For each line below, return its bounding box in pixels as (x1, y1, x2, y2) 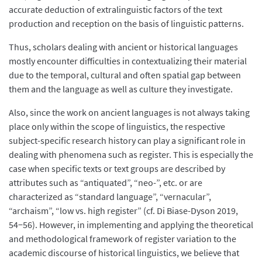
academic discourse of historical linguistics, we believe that (9, 246, 239, 258)
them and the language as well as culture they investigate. (9, 82, 235, 95)
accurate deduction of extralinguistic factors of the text (9, 3, 222, 15)
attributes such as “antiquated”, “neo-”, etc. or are (9, 176, 202, 188)
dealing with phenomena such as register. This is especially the (9, 148, 253, 160)
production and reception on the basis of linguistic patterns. (9, 17, 244, 29)
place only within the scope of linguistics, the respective (9, 120, 225, 132)
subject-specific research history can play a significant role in (9, 134, 246, 146)
